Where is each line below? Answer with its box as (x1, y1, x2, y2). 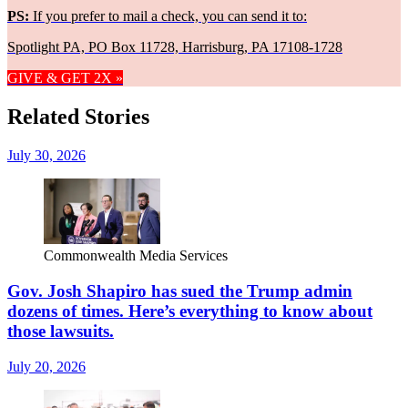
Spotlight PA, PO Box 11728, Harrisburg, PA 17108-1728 (7, 39, 342, 56)
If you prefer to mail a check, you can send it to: (29, 8, 307, 25)
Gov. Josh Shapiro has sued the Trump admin (7, 280, 352, 301)
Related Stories (7, 105, 149, 129)
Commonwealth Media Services (44, 248, 228, 264)
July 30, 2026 (7, 148, 86, 164)
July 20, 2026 (7, 358, 86, 374)
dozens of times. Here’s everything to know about (7, 301, 372, 321)
